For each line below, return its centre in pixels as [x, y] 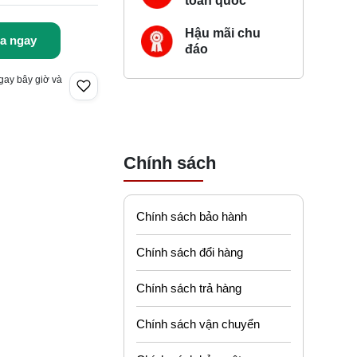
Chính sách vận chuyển [198, 324]
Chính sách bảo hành [192, 216]
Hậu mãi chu [222, 33]
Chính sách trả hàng [189, 288]
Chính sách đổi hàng [190, 252]
